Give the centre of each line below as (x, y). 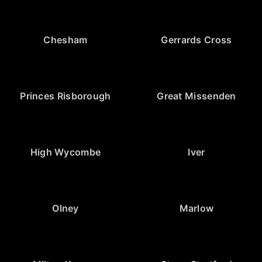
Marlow (196, 208)
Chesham (65, 40)
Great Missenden (196, 96)
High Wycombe (65, 152)
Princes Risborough (65, 96)
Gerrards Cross (196, 40)
